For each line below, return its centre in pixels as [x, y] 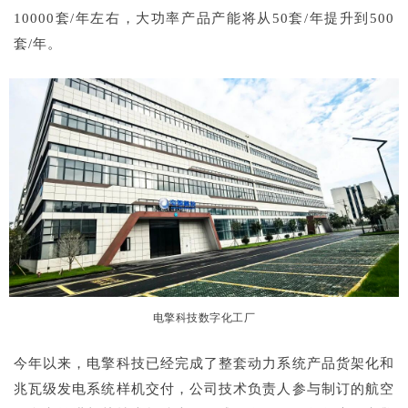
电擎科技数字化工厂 [204, 318]
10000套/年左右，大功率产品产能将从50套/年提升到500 [204, 18]
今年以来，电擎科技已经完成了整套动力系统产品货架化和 [204, 364]
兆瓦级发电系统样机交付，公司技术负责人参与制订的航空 [204, 389]
